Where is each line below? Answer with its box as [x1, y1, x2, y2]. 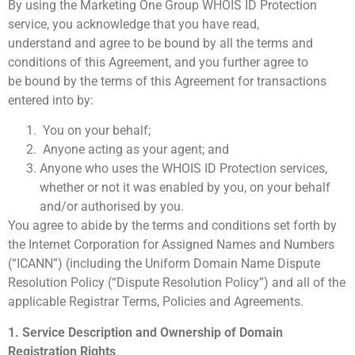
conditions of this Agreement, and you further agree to [8, 54, 308, 70]
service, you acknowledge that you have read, [8, 16, 259, 32]
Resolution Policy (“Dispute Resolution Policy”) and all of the [8, 275, 345, 291]
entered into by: [8, 92, 94, 108]
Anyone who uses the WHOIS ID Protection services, [40, 161, 327, 177]
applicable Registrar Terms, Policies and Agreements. [8, 294, 303, 310]
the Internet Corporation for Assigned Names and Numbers [8, 237, 334, 253]
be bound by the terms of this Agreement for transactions [8, 73, 326, 89]
